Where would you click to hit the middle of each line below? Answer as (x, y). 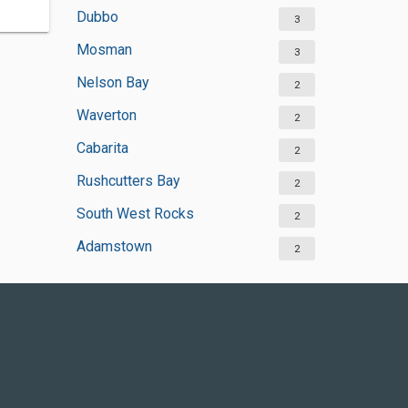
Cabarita (102, 148)
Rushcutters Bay (128, 181)
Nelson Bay (112, 82)
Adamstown (114, 246)
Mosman (104, 50)
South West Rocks (135, 214)
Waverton (106, 115)
